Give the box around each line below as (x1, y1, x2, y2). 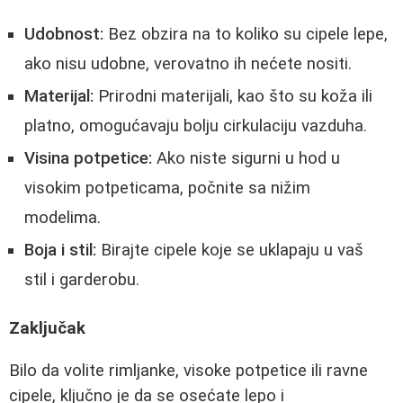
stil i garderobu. (24, 269, 139, 290)
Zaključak (9, 318, 85, 339)
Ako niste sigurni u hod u (152, 148, 340, 168)
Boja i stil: (24, 239, 96, 260)
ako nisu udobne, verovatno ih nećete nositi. (24, 53, 352, 74)
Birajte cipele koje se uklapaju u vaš (96, 239, 363, 260)
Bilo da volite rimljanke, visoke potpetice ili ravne (9, 360, 368, 381)
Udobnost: (24, 23, 103, 44)
